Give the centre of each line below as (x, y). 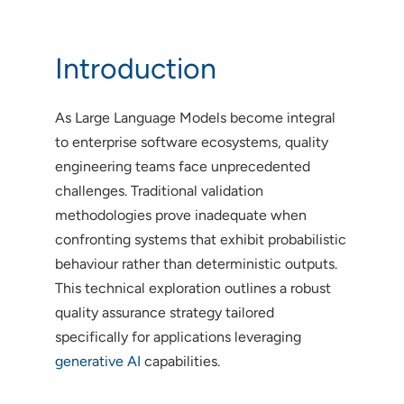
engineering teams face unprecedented (182, 166)
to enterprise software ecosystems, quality (191, 142)
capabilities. (180, 361)
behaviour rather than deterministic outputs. (196, 263)
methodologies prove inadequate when (180, 215)
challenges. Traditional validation (159, 190)
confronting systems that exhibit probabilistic (200, 239)
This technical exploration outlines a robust (193, 288)
